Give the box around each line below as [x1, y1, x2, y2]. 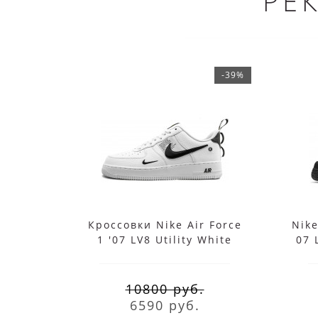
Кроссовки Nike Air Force [87, 217, 242, 231]
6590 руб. [129, 296, 200, 314]
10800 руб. [125, 280, 204, 297]
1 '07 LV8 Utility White [97, 232, 232, 246]
